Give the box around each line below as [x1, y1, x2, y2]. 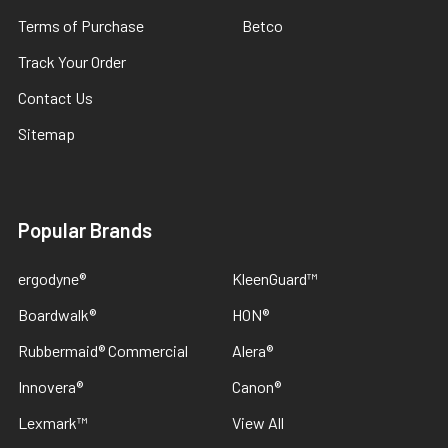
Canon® [232, 377, 281, 397]
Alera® [232, 341, 273, 361]
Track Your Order [18, 52, 126, 72]
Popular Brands [18, 218, 152, 243]
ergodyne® [18, 269, 86, 289]
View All [232, 413, 284, 433]
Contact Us [18, 88, 93, 108]
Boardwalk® [18, 305, 96, 325]
